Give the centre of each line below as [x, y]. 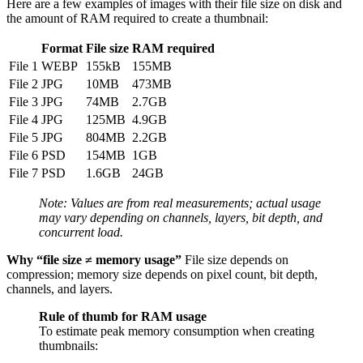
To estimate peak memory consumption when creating [177, 331]
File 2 [23, 84]
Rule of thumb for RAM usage [123, 317]
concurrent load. [81, 233]
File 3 [23, 102]
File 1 [23, 66]
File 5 [23, 138]
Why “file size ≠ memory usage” [94, 260]
